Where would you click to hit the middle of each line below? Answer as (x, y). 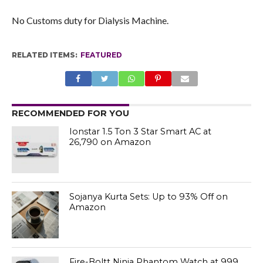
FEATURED (101, 55)
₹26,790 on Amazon (110, 142)
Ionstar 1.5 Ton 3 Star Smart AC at (141, 132)
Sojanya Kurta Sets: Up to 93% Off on (149, 197)
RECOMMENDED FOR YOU (70, 114)
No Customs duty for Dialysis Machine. (90, 21)
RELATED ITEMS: (44, 55)
